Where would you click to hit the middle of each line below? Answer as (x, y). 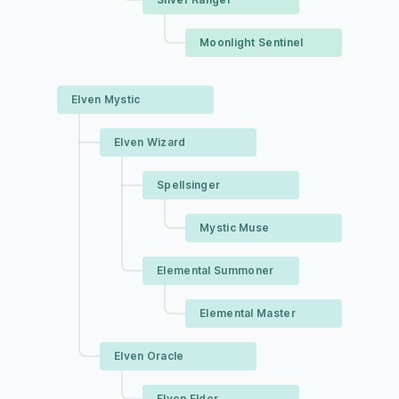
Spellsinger (189, 185)
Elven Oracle (149, 356)
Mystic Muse (235, 228)
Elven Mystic (106, 99)
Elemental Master (248, 313)
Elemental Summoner (216, 270)
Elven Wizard (150, 142)
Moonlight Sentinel (252, 42)
